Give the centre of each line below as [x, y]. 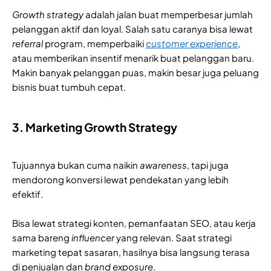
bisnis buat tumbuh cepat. [69, 87]
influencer [93, 238]
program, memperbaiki [94, 44]
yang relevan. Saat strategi [173, 238]
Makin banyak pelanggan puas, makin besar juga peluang [135, 73]
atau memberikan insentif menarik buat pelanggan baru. [133, 58]
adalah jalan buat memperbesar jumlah [169, 15]
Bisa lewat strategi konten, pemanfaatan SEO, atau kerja [134, 223]
